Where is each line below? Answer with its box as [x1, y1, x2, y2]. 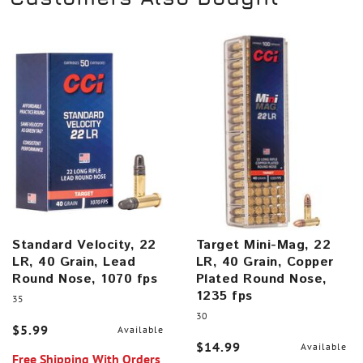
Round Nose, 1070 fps [12, 270, 157, 288]
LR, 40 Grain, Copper [195, 253, 334, 271]
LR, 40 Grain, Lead [12, 253, 135, 271]
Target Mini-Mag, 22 [195, 236, 331, 254]
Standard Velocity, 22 [12, 236, 156, 254]
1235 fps [195, 287, 253, 305]
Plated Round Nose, [195, 270, 327, 288]
